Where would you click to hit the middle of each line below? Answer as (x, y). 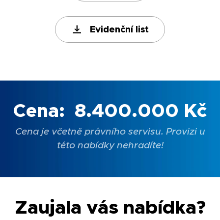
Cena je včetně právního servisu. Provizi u (110, 131)
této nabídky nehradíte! (110, 145)
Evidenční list (119, 29)
